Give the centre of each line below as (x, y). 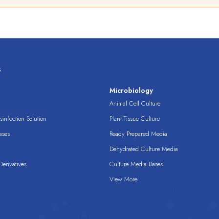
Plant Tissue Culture (135, 119)
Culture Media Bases (136, 164)
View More (123, 179)
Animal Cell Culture (135, 104)
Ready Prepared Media (138, 134)
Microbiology (131, 91)
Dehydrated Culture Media (144, 149)
